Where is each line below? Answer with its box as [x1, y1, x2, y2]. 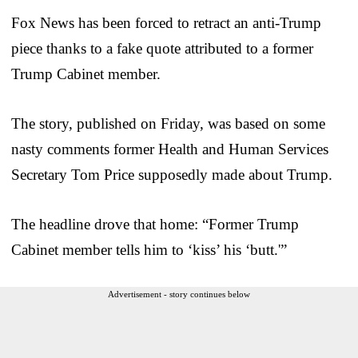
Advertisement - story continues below [108, 288, 250, 299]
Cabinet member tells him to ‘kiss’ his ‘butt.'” [11, 241, 287, 258]
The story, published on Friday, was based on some [11, 114, 325, 132]
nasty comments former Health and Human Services [11, 140, 328, 157]
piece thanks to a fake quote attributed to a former [11, 39, 313, 57]
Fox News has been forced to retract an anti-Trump [11, 14, 321, 31]
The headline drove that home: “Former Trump [11, 215, 299, 233]
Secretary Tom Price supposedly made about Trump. [11, 165, 332, 183]
